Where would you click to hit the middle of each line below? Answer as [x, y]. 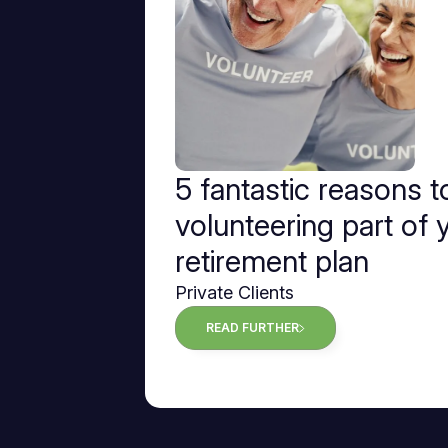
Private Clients [234, 293]
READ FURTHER [252, 328]
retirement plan [272, 261]
